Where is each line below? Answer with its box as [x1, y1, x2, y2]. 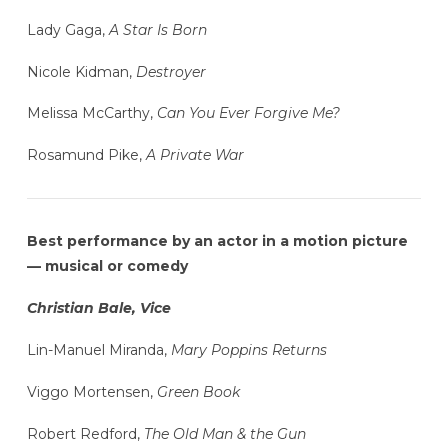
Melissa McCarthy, [26, 104, 157, 123]
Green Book [156, 382, 240, 401]
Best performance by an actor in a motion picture [26, 232, 408, 251]
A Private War [145, 146, 244, 165]
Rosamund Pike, [26, 146, 146, 165]
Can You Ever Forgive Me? [156, 104, 340, 123]
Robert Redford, [26, 424, 140, 443]
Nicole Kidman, [26, 62, 136, 81]
